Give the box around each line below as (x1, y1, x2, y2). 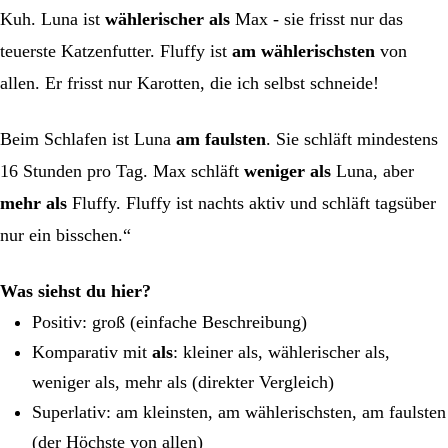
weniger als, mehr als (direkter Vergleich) (32, 371, 334, 392)
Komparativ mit (32, 341, 152, 362)
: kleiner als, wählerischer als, (173, 341, 390, 362)
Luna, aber (331, 160, 414, 181)
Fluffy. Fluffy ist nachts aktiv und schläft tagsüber (67, 192, 436, 213)
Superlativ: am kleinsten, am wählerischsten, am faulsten (32, 401, 446, 422)
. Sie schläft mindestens (266, 128, 438, 149)
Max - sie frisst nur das (230, 8, 403, 29)
